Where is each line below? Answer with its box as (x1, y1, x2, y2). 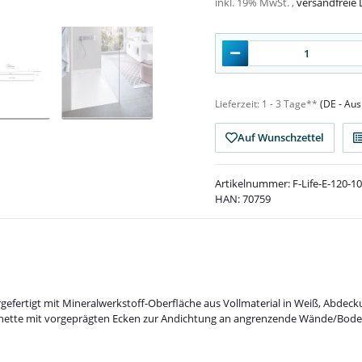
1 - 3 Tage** (262, 97, 320, 112)
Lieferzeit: (215, 97, 262, 112)
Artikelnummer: (215, 176, 293, 192)
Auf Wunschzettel (238, 130, 324, 145)
